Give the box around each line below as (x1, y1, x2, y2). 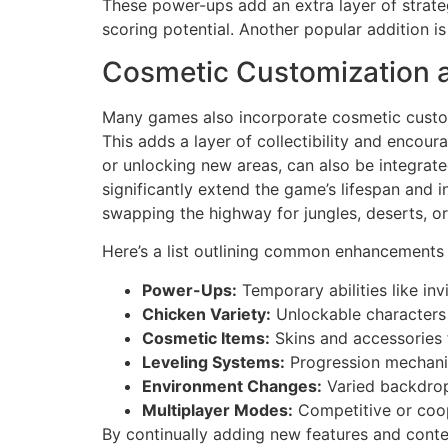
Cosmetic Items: (142, 327, 270, 348)
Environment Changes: (142, 375, 322, 396)
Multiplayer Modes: (142, 399, 293, 420)
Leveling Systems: (142, 351, 285, 372)
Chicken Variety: (142, 303, 271, 324)
